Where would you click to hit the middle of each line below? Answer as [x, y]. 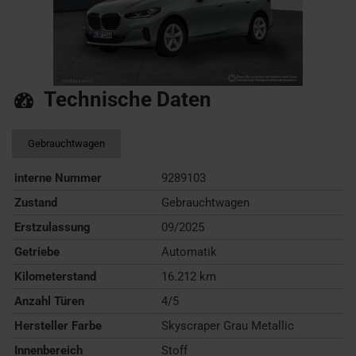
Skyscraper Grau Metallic [227, 326]
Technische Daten [128, 99]
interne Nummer [58, 178]
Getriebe [37, 252]
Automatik [189, 252]
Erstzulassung [52, 227]
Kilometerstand [55, 277]
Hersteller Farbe [58, 326]
